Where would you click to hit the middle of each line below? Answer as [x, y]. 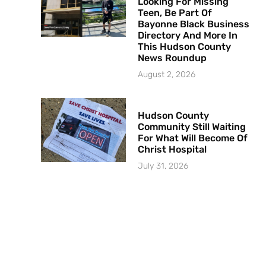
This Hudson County [185, 47]
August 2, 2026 [167, 75]
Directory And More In [188, 36]
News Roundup [172, 58]
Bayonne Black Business [194, 24]
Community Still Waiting [192, 127]
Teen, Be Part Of [175, 13]
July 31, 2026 [163, 166]
